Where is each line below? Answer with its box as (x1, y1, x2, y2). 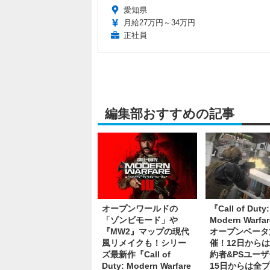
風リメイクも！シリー (102, 237, 186, 248)
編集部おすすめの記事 (105, 107, 234, 121)
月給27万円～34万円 (124, 18, 195, 28)
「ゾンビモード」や (102, 215, 178, 225)
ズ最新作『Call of (102, 249, 171, 259)
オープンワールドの (102, 203, 178, 213)
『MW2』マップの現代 (102, 226, 189, 236)
